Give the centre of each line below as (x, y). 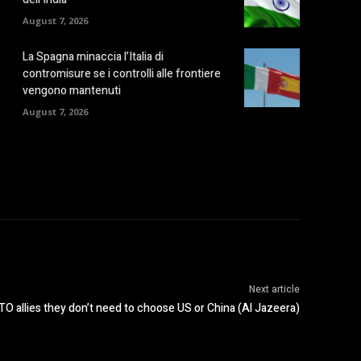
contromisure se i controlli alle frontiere (122, 74)
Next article (274, 290)
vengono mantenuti (72, 91)
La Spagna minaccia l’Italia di (93, 57)
